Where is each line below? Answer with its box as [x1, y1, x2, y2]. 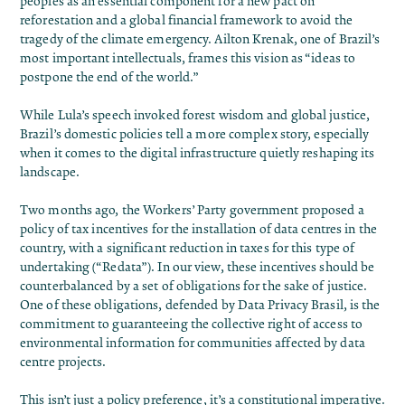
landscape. [20, 165, 80, 181]
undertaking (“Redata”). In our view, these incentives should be [20, 259, 375, 276]
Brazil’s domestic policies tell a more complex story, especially [20, 127, 370, 143]
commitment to [20, 316, 113, 333]
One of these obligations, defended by [20, 297, 238, 314]
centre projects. [20, 354, 107, 371]
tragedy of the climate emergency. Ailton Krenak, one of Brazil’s [20, 32, 381, 48]
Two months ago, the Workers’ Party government [20, 202, 302, 219]
